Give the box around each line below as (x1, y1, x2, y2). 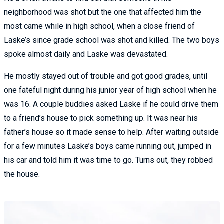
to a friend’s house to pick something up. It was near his (4, 113, 198, 123)
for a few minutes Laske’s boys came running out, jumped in (4, 141, 211, 151)
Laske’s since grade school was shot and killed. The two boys (4, 35, 219, 45)
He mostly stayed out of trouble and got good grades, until (4, 71, 207, 81)
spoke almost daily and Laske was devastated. (4, 49, 168, 59)
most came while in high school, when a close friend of (4, 21, 195, 31)
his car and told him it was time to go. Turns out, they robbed (4, 155, 213, 165)
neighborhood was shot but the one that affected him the (4, 7, 201, 17)
